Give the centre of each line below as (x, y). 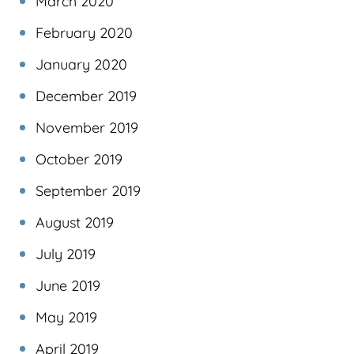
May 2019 (66, 317)
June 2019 (68, 285)
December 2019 (86, 96)
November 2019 (87, 127)
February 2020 (84, 32)
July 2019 (66, 254)
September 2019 (88, 190)
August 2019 (75, 222)
